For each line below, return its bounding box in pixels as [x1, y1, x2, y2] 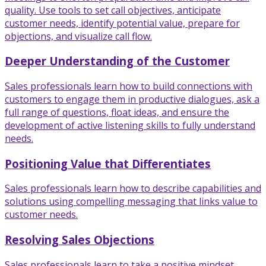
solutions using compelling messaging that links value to [5, 195, 258, 208]
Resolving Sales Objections [5, 232, 154, 248]
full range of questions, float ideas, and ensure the [5, 105, 229, 119]
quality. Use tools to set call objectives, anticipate [5, 3, 221, 17]
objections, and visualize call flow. [5, 29, 152, 43]
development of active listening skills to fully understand [5, 118, 255, 132]
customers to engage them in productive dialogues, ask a [5, 92, 259, 106]
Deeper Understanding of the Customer [5, 53, 230, 69]
